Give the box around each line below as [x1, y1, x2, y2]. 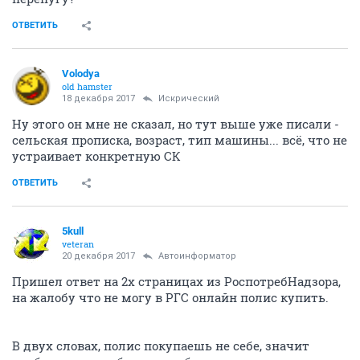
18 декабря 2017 [62, 93, 135, 104]
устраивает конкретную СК [12, 148, 181, 165]
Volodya [62, 67, 100, 80]
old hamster [62, 80, 112, 93]
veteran [62, 238, 94, 251]
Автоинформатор [158, 251, 236, 262]
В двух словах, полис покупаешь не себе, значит [12, 337, 309, 354]
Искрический [158, 93, 219, 104]
